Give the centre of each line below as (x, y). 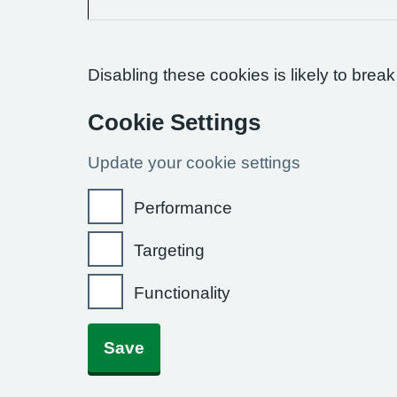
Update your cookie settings (194, 163)
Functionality (182, 293)
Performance (183, 208)
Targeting (169, 250)
